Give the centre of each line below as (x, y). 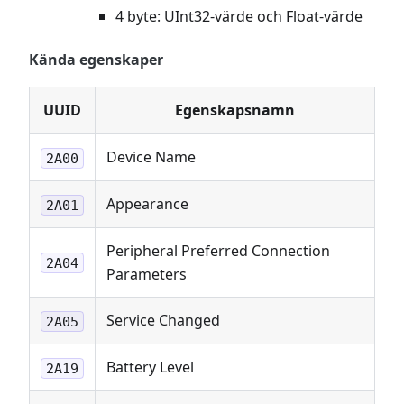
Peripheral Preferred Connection (218, 251)
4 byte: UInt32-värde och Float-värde (239, 17)
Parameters (147, 275)
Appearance (147, 204)
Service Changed (163, 321)
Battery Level (150, 367)
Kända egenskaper (96, 60)
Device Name (151, 157)
